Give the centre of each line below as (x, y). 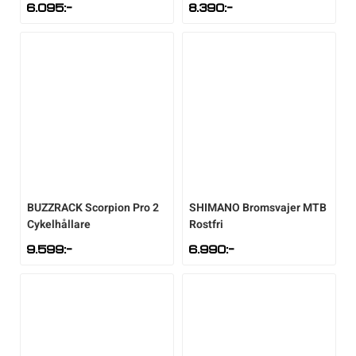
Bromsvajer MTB (284, 208)
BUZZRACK (55, 208)
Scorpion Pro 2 (122, 208)
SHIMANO (215, 208)
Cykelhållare (59, 225)
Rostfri (206, 225)
